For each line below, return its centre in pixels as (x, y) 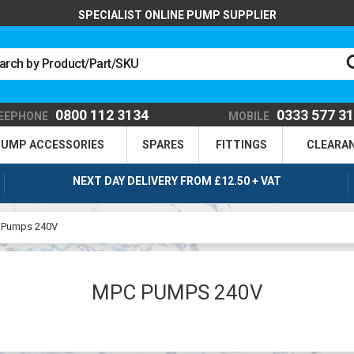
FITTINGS (241, 145)
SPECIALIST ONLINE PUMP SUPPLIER (177, 15)
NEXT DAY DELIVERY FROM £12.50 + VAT (177, 181)
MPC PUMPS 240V (177, 293)
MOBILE (249, 116)
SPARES (163, 145)
